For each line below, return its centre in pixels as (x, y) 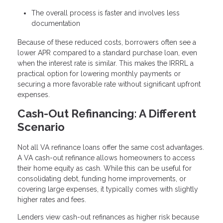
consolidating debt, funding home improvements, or (102, 178)
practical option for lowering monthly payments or (99, 74)
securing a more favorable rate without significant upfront (109, 84)
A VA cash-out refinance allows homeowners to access (106, 158)
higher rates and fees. (52, 199)
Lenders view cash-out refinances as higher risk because (108, 217)
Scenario (41, 127)
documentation (56, 24)
